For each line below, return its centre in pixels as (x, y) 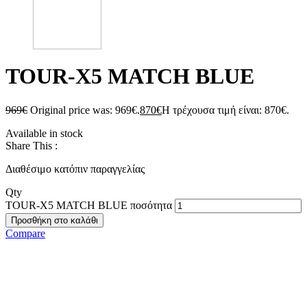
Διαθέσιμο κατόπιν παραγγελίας (75, 169)
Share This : (32, 145)
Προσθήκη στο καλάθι (54, 220)
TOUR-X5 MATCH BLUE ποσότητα (89, 205)
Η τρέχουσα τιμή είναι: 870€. (225, 110)
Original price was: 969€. (85, 110)
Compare (25, 233)
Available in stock (44, 133)
